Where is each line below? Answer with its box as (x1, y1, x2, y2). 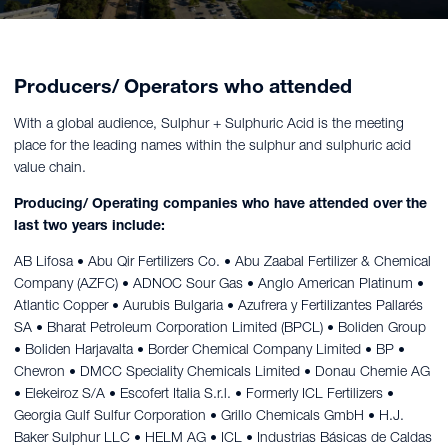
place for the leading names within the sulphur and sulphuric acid (14, 135, 411, 154)
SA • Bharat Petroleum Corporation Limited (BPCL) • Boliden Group (14, 317, 426, 336)
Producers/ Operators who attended (14, 73, 352, 98)
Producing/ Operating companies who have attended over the (14, 193, 427, 212)
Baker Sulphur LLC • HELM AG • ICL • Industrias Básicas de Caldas (14, 427, 432, 446)
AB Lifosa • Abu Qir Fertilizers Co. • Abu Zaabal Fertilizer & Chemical (14, 251, 431, 270)
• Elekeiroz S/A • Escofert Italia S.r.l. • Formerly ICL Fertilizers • (14, 383, 394, 402)
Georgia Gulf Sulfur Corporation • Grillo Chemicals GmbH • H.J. (14, 405, 404, 424)
